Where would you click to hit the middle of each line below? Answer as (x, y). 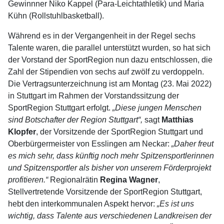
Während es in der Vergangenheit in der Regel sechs (102, 36)
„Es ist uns (175, 204)
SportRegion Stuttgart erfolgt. (60, 108)
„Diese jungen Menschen (157, 108)
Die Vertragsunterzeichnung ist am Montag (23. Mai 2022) (110, 84)
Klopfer (22, 132)
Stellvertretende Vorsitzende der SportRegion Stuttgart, (105, 192)
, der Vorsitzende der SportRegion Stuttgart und (119, 132)
